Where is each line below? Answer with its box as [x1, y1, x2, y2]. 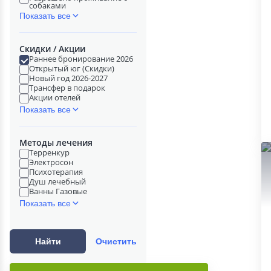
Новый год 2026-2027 [29, 73, 108, 83]
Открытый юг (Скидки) [29, 63, 114, 74]
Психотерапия [29, 166, 83, 177]
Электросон [29, 157, 73, 168]
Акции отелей [29, 92, 80, 103]
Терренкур [29, 147, 70, 158]
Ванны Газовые [29, 186, 87, 197]
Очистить [96, 236, 137, 246]
